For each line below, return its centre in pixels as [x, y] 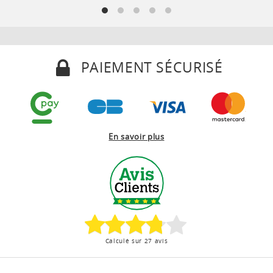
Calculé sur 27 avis [136, 240]
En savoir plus [136, 136]
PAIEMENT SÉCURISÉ [150, 67]
